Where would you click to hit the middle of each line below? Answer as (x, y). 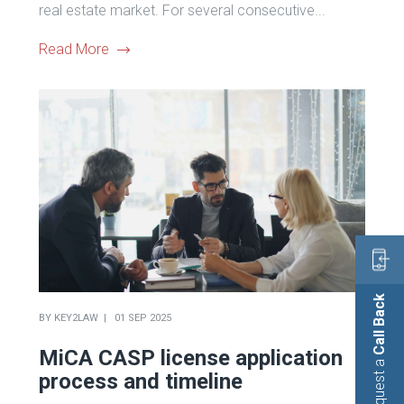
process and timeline (140, 381)
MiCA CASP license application (190, 358)
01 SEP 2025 (142, 317)
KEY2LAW (76, 317)
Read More (73, 49)
